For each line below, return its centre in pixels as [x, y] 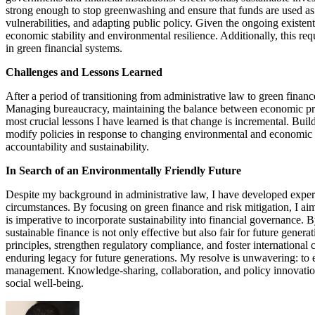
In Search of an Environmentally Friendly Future [123, 170]
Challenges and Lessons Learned [84, 72]
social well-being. [45, 283]
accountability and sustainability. [77, 146]
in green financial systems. [64, 48]
